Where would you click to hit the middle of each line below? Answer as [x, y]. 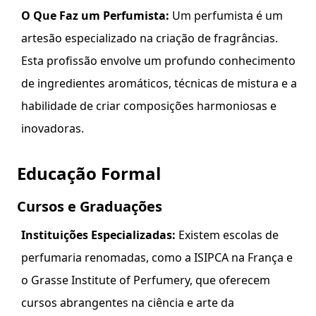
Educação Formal [89, 173]
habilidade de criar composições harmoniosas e [149, 106]
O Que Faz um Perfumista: [95, 16]
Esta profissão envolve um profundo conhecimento [158, 61]
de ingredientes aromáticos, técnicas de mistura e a [159, 83]
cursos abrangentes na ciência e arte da [128, 303]
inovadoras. [53, 128]
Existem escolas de [227, 235]
